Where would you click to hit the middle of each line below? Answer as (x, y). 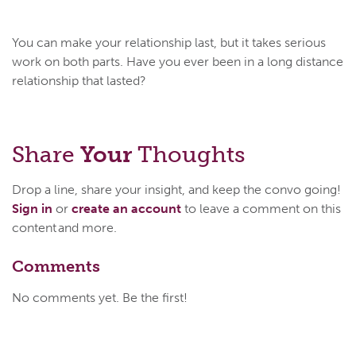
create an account (126, 208)
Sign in (32, 208)
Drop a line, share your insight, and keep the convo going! (176, 189)
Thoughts (188, 154)
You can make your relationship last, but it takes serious (169, 42)
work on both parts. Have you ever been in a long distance (178, 61)
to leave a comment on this (261, 208)
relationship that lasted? (79, 80)
